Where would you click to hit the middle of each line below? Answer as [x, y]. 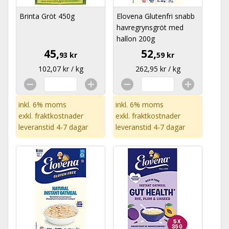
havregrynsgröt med [150, 27]
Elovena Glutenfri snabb [156, 16]
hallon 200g [136, 39]
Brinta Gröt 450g [47, 16]
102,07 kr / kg [61, 69]
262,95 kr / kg [158, 69]
